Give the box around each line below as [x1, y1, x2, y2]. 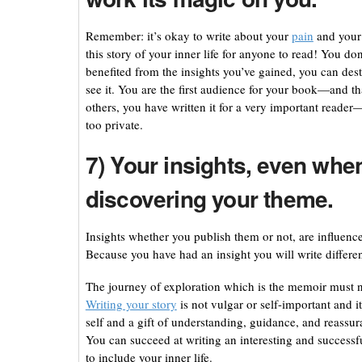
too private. [85, 116, 143, 133]
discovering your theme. [85, 182, 334, 216]
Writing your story [85, 296, 177, 313]
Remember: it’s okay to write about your [85, 27, 292, 44]
